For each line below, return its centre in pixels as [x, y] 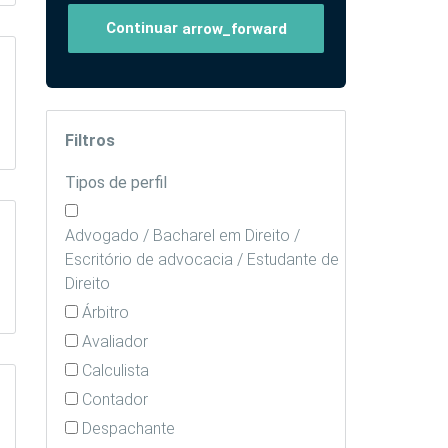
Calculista [115, 371]
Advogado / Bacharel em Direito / [182, 236]
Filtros [90, 141]
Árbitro [105, 313]
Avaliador [115, 342]
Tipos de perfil [116, 183]
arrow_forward [234, 29]
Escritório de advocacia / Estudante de [202, 260]
